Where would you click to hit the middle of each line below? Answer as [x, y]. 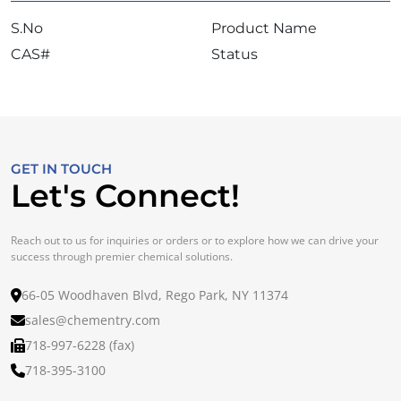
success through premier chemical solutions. [122, 256]
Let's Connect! [125, 196]
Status [235, 54]
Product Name [264, 28]
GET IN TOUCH [61, 169]
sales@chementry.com [93, 320]
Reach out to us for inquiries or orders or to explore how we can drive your [195, 240]
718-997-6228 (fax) [80, 345]
